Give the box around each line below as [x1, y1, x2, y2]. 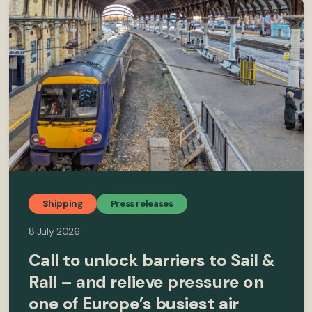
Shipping [42, 197, 83, 210]
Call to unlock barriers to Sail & [28, 249, 275, 271]
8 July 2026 [28, 224, 80, 237]
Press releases [110, 197, 173, 210]
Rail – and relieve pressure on [28, 270, 264, 292]
